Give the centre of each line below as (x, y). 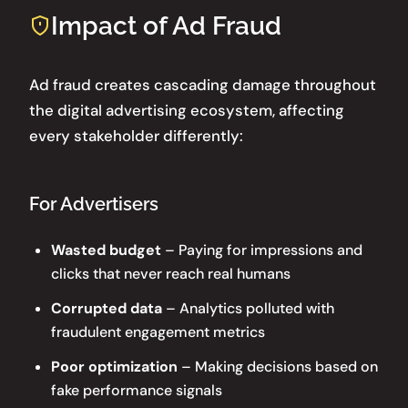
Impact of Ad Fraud (166, 25)
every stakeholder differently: (136, 135)
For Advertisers (94, 204)
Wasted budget (106, 250)
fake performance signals (137, 390)
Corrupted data (107, 308)
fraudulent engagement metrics (158, 331)
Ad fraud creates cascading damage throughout (203, 84)
